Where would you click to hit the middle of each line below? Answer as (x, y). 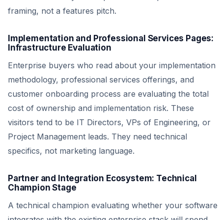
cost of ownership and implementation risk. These (101, 108)
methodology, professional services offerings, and (101, 80)
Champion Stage (42, 188)
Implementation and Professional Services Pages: (111, 38)
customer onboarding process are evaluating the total (108, 94)
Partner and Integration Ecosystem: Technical (102, 178)
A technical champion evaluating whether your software (113, 205)
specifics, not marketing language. (71, 151)
